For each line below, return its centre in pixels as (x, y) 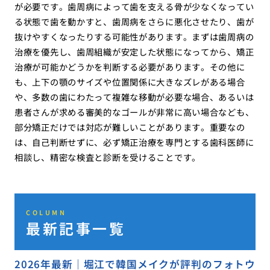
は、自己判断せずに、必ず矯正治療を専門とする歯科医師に (134, 142)
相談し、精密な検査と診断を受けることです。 (107, 157)
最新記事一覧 (76, 228)
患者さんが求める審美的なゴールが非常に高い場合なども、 (134, 112)
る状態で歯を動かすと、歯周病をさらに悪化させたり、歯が (134, 22)
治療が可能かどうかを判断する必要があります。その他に (130, 67)
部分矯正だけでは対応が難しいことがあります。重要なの (130, 127)
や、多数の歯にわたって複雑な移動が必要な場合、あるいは (134, 97)
